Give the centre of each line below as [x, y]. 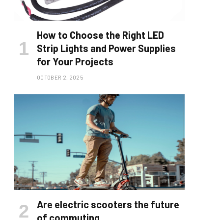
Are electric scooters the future [108, 205]
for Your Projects [75, 62]
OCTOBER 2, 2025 [60, 78]
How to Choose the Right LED [100, 35]
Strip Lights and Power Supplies [106, 48]
